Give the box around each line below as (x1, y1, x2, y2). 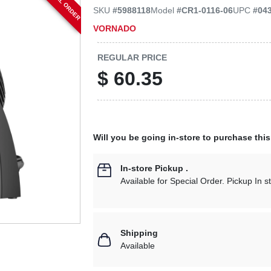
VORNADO (93, 23, 137, 33)
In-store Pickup (120, 163, 184, 173)
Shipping (120, 228, 158, 238)
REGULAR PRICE (97, 52, 168, 62)
